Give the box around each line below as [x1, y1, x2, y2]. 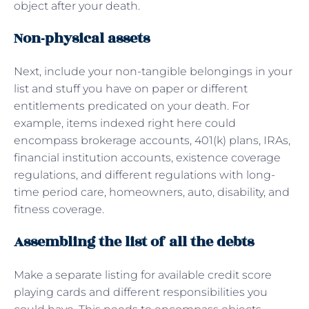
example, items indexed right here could [14, 116, 236, 130]
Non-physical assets [14, 27, 150, 49]
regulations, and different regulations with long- [14, 168, 275, 181]
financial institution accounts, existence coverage [14, 150, 281, 164]
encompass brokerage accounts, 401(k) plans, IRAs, [14, 133, 290, 147]
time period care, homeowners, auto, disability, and [14, 185, 290, 199]
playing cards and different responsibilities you [14, 285, 268, 299]
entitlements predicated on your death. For [14, 99, 250, 112]
